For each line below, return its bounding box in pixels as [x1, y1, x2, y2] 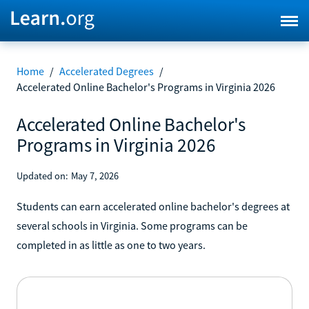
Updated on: [17, 169, 68, 182]
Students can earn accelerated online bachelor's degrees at [17, 199, 290, 213]
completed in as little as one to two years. [17, 237, 206, 252]
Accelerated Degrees [59, 64, 154, 78]
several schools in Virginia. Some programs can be [17, 218, 248, 232]
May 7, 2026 [71, 169, 119, 182]
